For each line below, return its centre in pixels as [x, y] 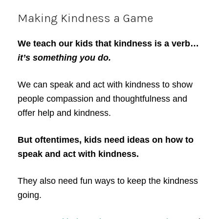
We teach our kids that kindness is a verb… [108, 43]
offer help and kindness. [64, 113]
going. [29, 195]
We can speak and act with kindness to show [105, 84]
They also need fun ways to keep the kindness [108, 181]
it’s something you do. [65, 57]
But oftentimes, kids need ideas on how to [105, 140]
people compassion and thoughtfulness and [102, 99]
